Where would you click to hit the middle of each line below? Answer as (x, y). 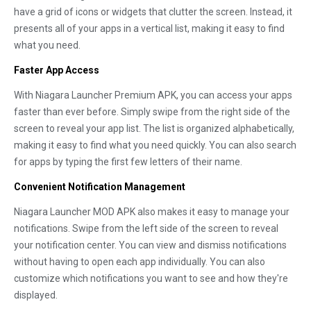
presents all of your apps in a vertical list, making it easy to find (149, 28)
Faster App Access (57, 70)
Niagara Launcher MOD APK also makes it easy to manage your (152, 212)
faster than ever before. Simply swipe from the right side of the (152, 112)
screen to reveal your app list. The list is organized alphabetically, (154, 128)
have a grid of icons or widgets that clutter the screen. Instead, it (153, 12)
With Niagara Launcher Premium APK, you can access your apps (153, 95)
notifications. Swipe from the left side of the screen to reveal (146, 228)
